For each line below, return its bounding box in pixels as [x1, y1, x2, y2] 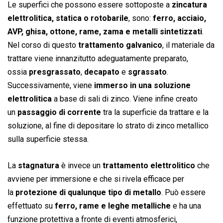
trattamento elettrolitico [103, 161, 195, 171]
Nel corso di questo [7, 40, 78, 50]
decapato [84, 67, 119, 77]
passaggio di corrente [17, 108, 101, 117]
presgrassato [29, 67, 81, 77]
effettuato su [7, 201, 53, 211]
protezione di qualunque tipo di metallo [15, 188, 161, 198]
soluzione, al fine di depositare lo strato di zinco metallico [7, 121, 209, 131]
